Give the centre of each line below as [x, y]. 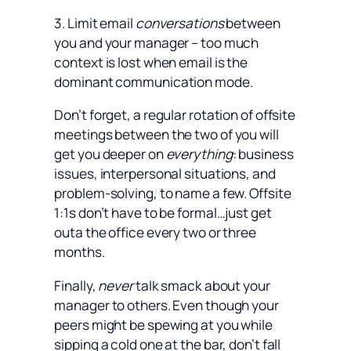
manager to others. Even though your [166, 305]
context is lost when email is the [151, 62]
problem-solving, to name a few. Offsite [173, 194]
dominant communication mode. [154, 82]
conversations [179, 23]
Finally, [76, 285]
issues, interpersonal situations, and [165, 174]
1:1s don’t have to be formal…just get [163, 213]
